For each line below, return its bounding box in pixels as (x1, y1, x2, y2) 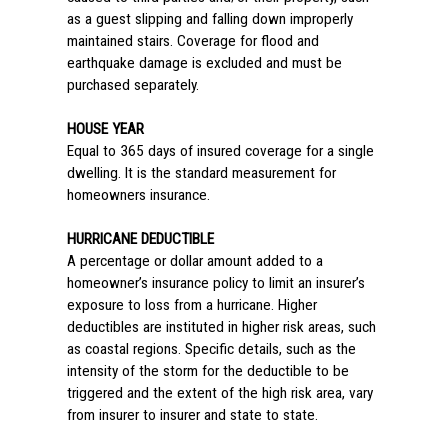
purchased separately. (66, 76, 199, 94)
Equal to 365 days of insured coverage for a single (66, 142, 374, 160)
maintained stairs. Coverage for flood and (66, 32, 319, 50)
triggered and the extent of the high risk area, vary (66, 384, 373, 402)
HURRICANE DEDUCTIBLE (66, 230, 214, 248)
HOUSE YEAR (66, 120, 144, 138)
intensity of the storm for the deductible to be (66, 362, 349, 380)
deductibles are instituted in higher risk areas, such (66, 318, 376, 336)
